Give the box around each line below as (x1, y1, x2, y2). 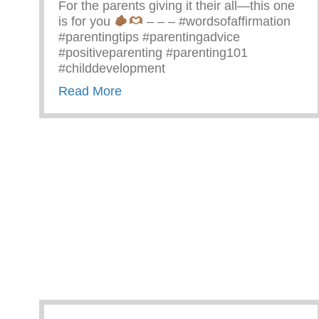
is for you (58, 14, 114, 28)
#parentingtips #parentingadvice (58, 29, 240, 44)
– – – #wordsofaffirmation (143, 14, 291, 28)
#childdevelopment (58, 61, 165, 75)
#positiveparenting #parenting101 (58, 45, 248, 60)
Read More (58, 83, 122, 98)
